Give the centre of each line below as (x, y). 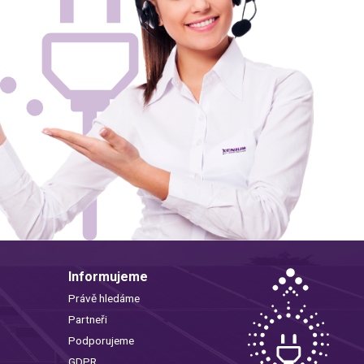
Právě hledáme (104, 299)
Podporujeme (101, 341)
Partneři (87, 320)
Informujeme (108, 277)
